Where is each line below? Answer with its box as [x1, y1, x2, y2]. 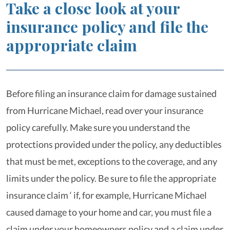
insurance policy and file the [6, 16, 208, 37]
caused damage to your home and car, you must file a [6, 206, 212, 218]
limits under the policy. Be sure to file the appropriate [6, 172, 216, 184]
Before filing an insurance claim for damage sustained [6, 88, 217, 99]
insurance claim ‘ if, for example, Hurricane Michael [6, 189, 207, 201]
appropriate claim [6, 35, 137, 55]
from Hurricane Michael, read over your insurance [6, 105, 203, 116]
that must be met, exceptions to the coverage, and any [6, 156, 217, 167]
